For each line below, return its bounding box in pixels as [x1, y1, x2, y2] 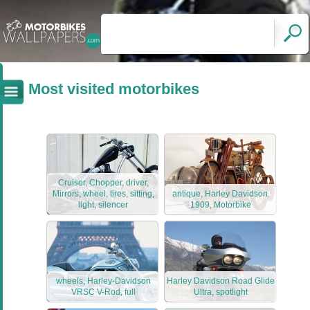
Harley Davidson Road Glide [167, 276, 275, 286]
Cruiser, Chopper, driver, [57, 178, 149, 188]
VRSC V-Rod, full [71, 287, 136, 297]
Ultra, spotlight [194, 287, 248, 297]
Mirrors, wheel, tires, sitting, [52, 189, 154, 199]
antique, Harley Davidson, [172, 189, 270, 199]
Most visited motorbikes [28, 80, 199, 98]
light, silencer [78, 200, 128, 210]
